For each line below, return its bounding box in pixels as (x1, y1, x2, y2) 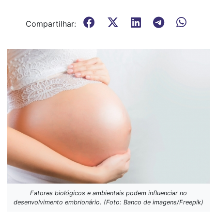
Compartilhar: (26, 19, 76, 29)
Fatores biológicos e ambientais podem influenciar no (30, 189, 187, 197)
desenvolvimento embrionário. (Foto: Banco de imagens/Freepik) (14, 199, 203, 206)
